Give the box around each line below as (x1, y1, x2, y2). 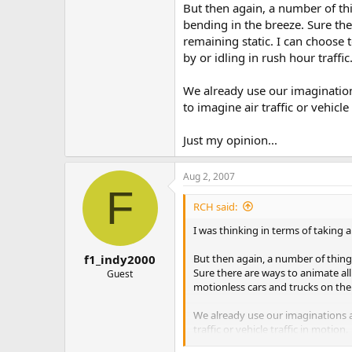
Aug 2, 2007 (183, 169, 235, 183)
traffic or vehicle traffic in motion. (193, 321, 348, 336)
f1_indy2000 (84, 251, 156, 267)
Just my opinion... (183, 131, 277, 148)
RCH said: (193, 199, 237, 214)
